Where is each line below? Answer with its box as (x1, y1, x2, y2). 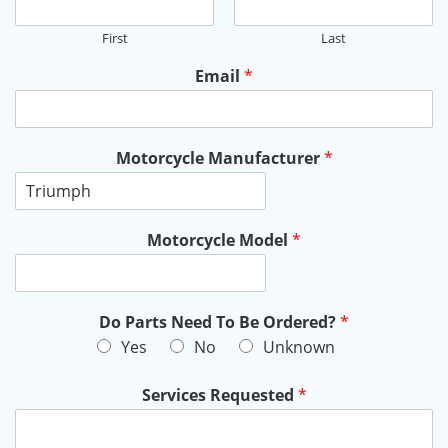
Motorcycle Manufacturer (115, 146, 324, 169)
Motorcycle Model (147, 228, 292, 251)
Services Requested (141, 383, 298, 406)
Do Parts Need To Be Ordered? (99, 310, 340, 333)
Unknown (262, 335, 335, 358)
